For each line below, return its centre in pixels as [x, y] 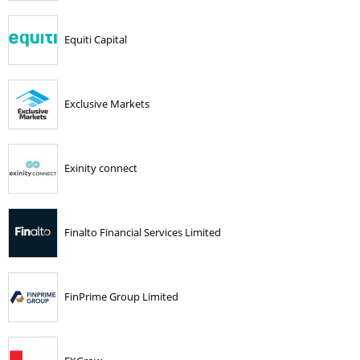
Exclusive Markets [107, 103]
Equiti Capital [96, 39]
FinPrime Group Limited [121, 296]
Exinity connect [101, 168]
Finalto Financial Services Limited [143, 232]
